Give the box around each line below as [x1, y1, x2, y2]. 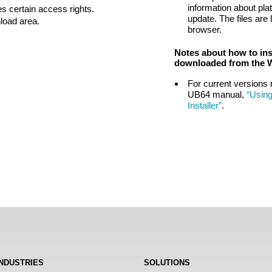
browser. [187, 24, 222, 35]
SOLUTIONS [144, 258, 190, 268]
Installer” [187, 100, 222, 110]
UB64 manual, [187, 89, 246, 100]
